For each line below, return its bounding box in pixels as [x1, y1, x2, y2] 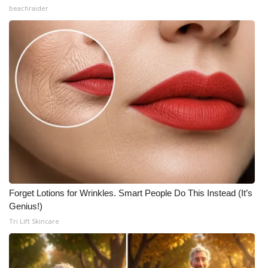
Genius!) [9, 201, 42, 211]
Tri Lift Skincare [9, 217, 59, 226]
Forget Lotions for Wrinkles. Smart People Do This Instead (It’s [9, 188, 252, 198]
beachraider [9, 4, 48, 13]
